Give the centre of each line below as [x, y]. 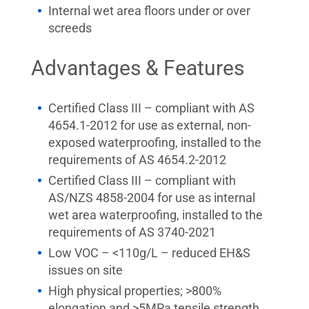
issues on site [86, 270]
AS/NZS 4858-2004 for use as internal [152, 198]
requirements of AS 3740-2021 [132, 232]
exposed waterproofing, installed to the [155, 142]
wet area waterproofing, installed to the [156, 215]
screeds [70, 28]
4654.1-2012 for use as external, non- [150, 125]
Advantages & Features [138, 68]
